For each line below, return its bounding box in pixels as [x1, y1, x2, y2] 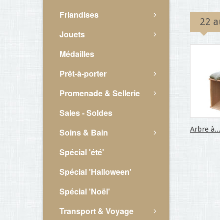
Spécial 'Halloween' [59, 166, 132, 177]
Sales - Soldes [59, 107, 112, 118]
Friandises [59, 9, 99, 20]
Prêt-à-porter [59, 68, 107, 79]
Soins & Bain [59, 127, 108, 138]
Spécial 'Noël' [59, 186, 110, 197]
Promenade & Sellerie [59, 87, 140, 99]
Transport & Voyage [59, 205, 134, 217]
